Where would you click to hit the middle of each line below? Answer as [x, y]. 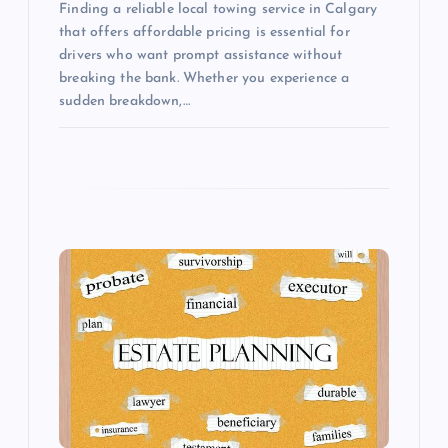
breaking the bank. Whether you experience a [204, 79]
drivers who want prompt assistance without [201, 56]
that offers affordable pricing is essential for [204, 33]
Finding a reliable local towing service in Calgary [218, 10]
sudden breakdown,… [124, 102]
